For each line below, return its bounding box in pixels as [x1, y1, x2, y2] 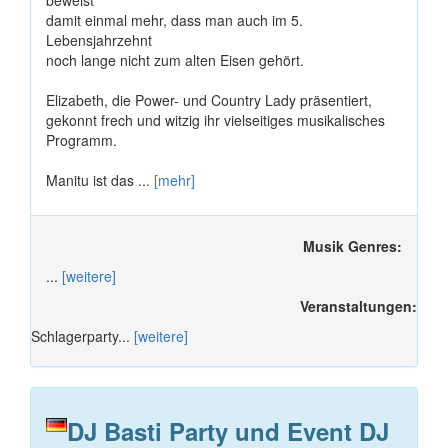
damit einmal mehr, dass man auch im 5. [46, 10, 303, 31]
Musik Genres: [303, 236, 402, 257]
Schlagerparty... [31, 326, 134, 347]
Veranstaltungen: [300, 296, 417, 317]
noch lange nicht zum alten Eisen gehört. [46, 50, 304, 71]
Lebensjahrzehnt [46, 30, 152, 51]
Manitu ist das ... [46, 170, 154, 191]
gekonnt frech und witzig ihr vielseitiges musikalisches [46, 110, 385, 131]
